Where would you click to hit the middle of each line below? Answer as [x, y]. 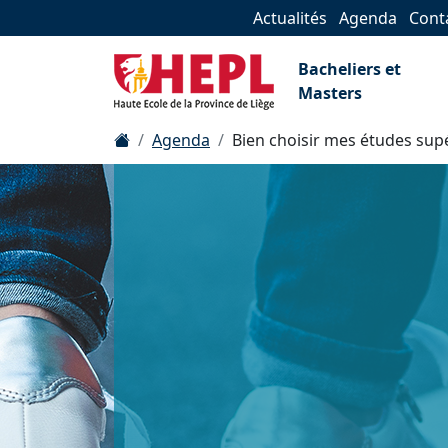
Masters [330, 93]
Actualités [290, 18]
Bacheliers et [349, 69]
